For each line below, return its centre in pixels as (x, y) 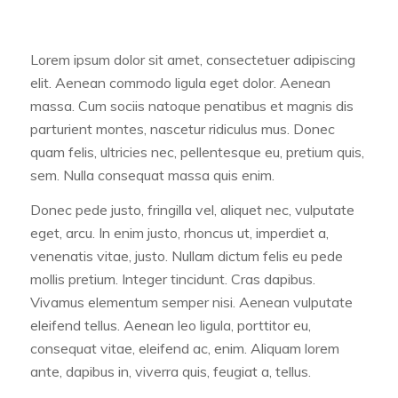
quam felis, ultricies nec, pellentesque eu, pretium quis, (197, 151)
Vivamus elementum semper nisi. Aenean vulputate (191, 302)
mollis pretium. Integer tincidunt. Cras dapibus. (172, 279)
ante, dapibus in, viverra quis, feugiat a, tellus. (170, 372)
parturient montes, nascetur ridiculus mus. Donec (182, 128)
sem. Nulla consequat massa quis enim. (152, 175)
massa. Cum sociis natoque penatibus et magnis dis (191, 105)
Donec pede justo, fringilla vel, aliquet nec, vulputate (192, 210)
